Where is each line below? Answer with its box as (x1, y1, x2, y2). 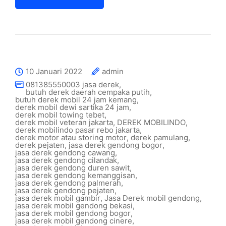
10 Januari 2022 (26, 66, 82, 76)
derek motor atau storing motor (15, 132, 127, 142)
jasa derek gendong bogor (69, 140, 162, 150)
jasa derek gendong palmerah (15, 178, 121, 188)
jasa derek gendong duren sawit (15, 162, 130, 173)
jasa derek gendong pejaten (15, 185, 115, 195)
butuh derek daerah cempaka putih (26, 87, 150, 97)
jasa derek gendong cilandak (15, 155, 117, 165)
